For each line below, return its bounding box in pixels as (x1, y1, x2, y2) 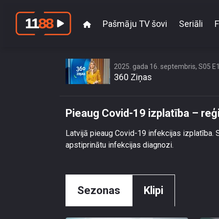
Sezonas (77, 184, 120, 197)
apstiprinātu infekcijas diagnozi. (66, 140, 174, 150)
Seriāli (179, 18, 203, 29)
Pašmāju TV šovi (103, 18, 167, 29)
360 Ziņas (114, 72, 152, 82)
